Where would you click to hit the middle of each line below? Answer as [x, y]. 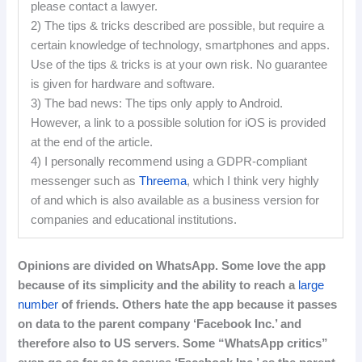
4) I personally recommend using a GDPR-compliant [169, 161]
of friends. [89, 304]
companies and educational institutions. [134, 219]
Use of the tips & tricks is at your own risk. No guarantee [179, 64]
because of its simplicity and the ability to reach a [158, 285]
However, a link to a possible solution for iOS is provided [179, 122]
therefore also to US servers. [99, 343]
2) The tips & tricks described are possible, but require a [178, 25]
